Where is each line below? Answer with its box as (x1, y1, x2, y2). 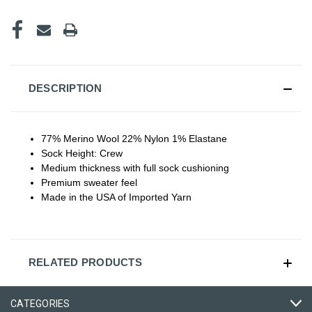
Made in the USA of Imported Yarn (41, 191, 192, 203)
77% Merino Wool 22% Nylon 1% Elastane (41, 132, 228, 144)
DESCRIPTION (28, 81, 102, 94)
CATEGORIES (10, 297, 70, 309)
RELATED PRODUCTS (28, 256, 142, 268)
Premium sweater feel (41, 176, 138, 188)
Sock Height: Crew (41, 147, 123, 159)
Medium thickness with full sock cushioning (41, 162, 230, 173)
